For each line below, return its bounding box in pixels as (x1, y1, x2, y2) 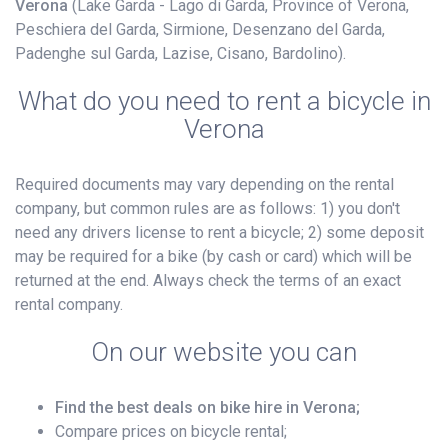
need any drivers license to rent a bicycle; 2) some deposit (15, 223, 424, 243)
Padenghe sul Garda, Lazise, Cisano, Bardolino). (15, 44, 346, 64)
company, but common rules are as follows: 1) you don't (15, 199, 400, 219)
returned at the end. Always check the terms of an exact (15, 271, 401, 291)
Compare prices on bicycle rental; (55, 422, 287, 442)
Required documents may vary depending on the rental (15, 175, 394, 195)
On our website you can (91, 337, 357, 368)
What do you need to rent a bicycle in (17, 86, 431, 117)
